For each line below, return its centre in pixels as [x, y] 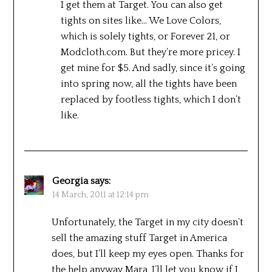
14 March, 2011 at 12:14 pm [100, 195]
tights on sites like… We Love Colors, [141, 20]
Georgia [70, 181]
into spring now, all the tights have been [148, 83]
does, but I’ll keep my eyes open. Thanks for [148, 253]
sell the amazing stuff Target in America [139, 238]
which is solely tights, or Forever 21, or [145, 36]
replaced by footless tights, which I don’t [151, 99]
